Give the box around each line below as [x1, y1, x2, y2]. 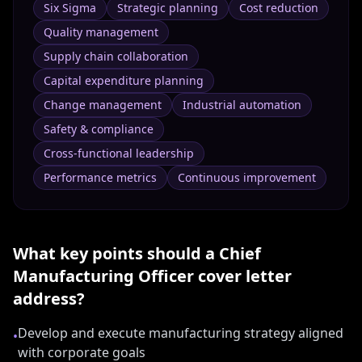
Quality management [44, 24, 158, 40]
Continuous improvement [178, 170, 316, 185]
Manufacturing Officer [13, 265, 194, 287]
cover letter [194, 265, 292, 287]
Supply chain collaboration [44, 48, 188, 64]
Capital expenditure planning [44, 73, 204, 88]
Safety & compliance [44, 121, 154, 137]
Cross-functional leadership [44, 145, 194, 161]
